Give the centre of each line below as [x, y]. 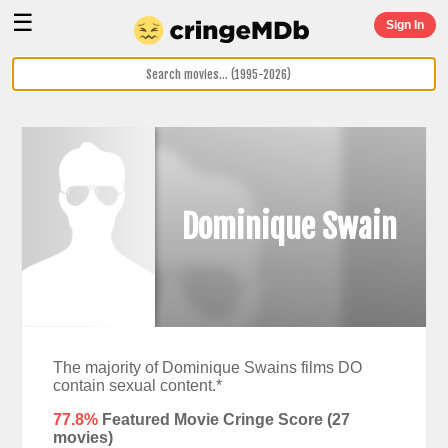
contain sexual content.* [137, 385]
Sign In [405, 25]
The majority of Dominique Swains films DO [207, 367]
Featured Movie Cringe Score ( [214, 419]
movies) [82, 437]
